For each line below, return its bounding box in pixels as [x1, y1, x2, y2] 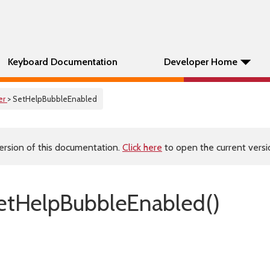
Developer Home [164, 56, 237, 67]
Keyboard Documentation [8, 56, 118, 67]
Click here [122, 142, 162, 153]
